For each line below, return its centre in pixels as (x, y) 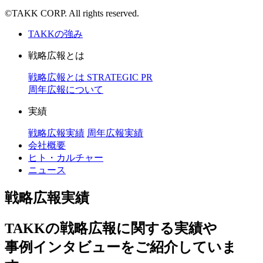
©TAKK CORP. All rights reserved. (72, 13)
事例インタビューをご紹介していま (121, 247)
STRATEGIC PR (120, 77)
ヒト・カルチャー (66, 158)
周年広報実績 (115, 133)
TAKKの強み (55, 34)
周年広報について (66, 90)
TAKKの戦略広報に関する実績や (111, 228)
